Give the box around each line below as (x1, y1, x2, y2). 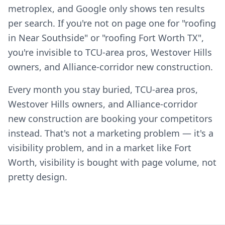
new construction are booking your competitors (8, 113, 212, 125)
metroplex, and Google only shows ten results (8, 3, 205, 15)
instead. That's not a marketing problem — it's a (8, 127, 213, 139)
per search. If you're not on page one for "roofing (8, 17, 216, 29)
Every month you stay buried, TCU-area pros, (8, 83, 198, 95)
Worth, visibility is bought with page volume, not (8, 156, 216, 168)
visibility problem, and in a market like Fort (8, 142, 191, 154)
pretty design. (8, 171, 67, 183)
